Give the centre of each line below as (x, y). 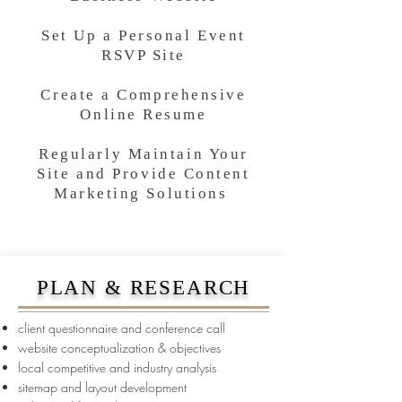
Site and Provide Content (144, 174)
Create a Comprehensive (144, 95)
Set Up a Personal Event (144, 35)
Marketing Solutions (143, 193)
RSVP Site (144, 55)
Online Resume (144, 114)
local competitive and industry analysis (117, 367)
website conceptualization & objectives (119, 348)
